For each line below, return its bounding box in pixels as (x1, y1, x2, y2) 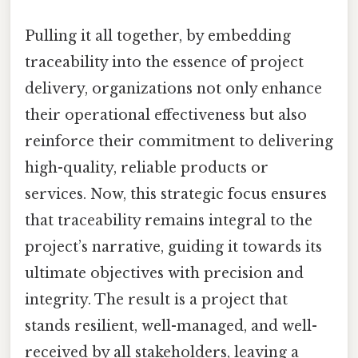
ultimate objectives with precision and (25, 264, 304, 282)
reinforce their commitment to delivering (25, 132, 333, 150)
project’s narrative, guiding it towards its (25, 237, 322, 256)
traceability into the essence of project (25, 53, 304, 71)
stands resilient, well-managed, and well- (25, 316, 317, 335)
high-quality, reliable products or (25, 158, 268, 177)
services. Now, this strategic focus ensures (25, 185, 327, 203)
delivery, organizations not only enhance (25, 79, 322, 97)
